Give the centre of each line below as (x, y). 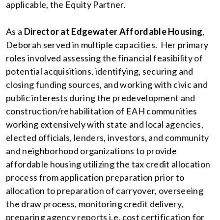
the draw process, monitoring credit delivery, (95, 204)
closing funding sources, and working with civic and (107, 84)
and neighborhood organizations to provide (92, 151)
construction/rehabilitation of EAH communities (102, 111)
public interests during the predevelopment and (101, 98)
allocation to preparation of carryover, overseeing (105, 191)
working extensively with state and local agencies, (105, 124)
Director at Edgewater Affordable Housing (113, 31)
